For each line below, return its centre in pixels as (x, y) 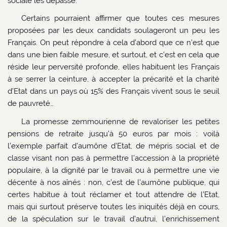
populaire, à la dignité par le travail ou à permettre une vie (113, 170)
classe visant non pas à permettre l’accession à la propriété (113, 158)
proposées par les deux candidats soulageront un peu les (113, 31)
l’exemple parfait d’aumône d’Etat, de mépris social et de (113, 146)
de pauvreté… (32, 104)
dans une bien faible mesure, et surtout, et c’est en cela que (113, 55)
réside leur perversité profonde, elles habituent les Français (113, 67)
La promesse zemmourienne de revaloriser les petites (120, 121)
